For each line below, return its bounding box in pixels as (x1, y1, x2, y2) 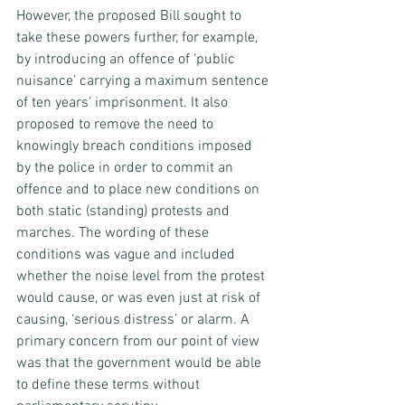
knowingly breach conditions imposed (16, 137, 256, 156)
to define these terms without (16, 376, 203, 395)
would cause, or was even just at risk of (16, 289, 264, 308)
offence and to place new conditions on (16, 181, 263, 200)
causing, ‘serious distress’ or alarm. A (16, 311, 253, 330)
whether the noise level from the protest (16, 268, 268, 287)
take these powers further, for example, (16, 29, 261, 48)
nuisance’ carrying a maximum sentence (16, 72, 272, 91)
